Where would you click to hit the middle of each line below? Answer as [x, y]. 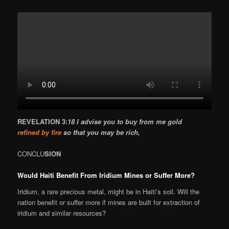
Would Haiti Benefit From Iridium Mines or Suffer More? [106, 175]
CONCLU [31, 154]
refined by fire [40, 132]
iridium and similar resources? [62, 213]
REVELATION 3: [43, 122]
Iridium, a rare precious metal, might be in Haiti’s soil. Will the [109, 191]
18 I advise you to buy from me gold [125, 122]
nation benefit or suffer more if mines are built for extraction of [109, 202]
